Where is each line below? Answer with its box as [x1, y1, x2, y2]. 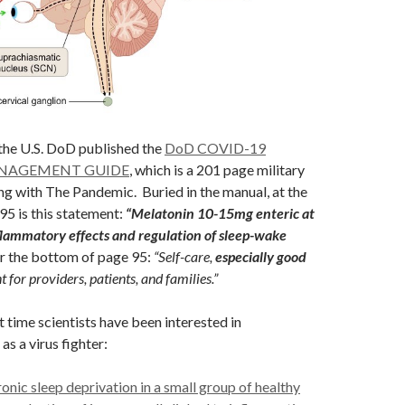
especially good [212, 247, 306, 265]
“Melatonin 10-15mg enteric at [126, 203, 315, 221]
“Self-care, [154, 247, 212, 265]
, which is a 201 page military [129, 160, 305, 178]
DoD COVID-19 [165, 138, 266, 156]
